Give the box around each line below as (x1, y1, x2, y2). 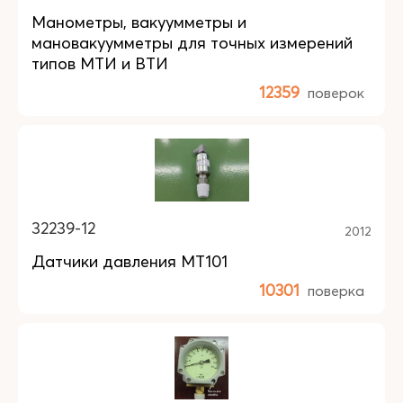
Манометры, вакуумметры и (31, 12, 246, 32)
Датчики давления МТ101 (31, 251, 228, 272)
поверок (308, 84, 364, 102)
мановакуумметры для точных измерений (31, 32, 353, 53)
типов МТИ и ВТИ (31, 53, 168, 74)
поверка (308, 282, 364, 300)
